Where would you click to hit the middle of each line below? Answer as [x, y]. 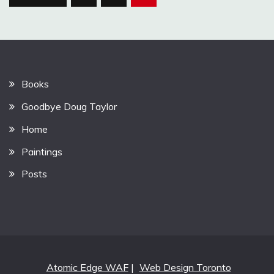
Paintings [42, 151]
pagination [51, 15]
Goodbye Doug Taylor [69, 107]
